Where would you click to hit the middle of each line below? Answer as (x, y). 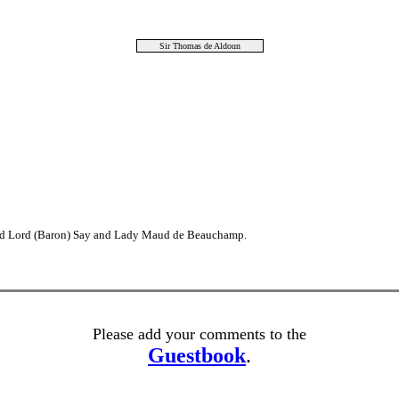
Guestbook (197, 355)
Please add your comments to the (199, 334)
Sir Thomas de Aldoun (199, 46)
